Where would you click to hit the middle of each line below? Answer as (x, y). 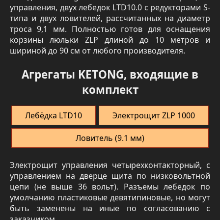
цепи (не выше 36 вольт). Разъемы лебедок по (110, 187)
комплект (110, 90)
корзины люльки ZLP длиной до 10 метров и (110, 40)
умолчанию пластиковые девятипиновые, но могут (110, 198)
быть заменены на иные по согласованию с (110, 208)
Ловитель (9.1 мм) (110, 138)
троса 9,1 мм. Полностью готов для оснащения (110, 29)
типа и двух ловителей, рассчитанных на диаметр (110, 18)
